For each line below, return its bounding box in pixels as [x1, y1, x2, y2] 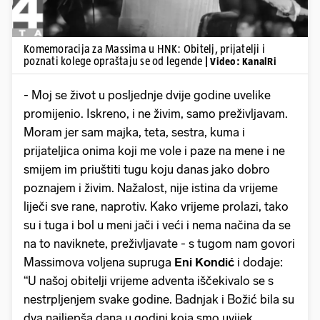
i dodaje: [234, 254, 283, 269]
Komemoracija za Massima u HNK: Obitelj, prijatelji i [24, 42, 265, 55]
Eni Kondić [171, 254, 234, 269]
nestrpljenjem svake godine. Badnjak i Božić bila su [24, 291, 294, 306]
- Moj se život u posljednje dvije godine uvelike [24, 87, 271, 102]
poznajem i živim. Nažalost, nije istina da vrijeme [24, 180, 278, 195]
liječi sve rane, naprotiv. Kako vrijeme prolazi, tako [24, 199, 289, 214]
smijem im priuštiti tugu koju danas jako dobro [24, 161, 270, 176]
